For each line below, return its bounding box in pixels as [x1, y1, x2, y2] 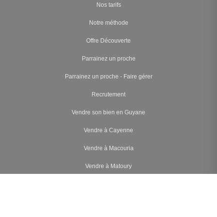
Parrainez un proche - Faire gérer [64, 73, 153, 80]
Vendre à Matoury [85, 163, 132, 170]
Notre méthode [89, 19, 128, 27]
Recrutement [92, 91, 125, 98]
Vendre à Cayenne [84, 127, 133, 134]
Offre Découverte [86, 37, 131, 45]
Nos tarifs [96, 1, 121, 9]
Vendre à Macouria [83, 145, 134, 152]
